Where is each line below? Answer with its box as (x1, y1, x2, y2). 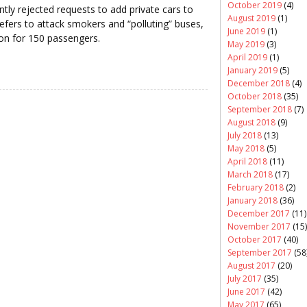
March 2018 (228, 168, 273, 180)
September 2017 (228, 246, 292, 258)
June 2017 (228, 285, 265, 297)
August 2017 (228, 259, 275, 271)
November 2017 (228, 220, 291, 232)
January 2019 (228, 64, 278, 76)
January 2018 (228, 194, 278, 206)
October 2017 (228, 233, 282, 245)
